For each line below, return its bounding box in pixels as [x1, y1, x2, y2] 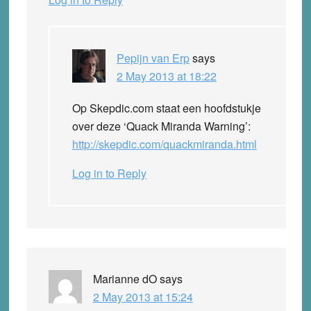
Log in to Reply [72, 165, 146, 181]
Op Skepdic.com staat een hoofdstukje [72, 99, 261, 116]
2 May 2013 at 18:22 [116, 67, 217, 84]
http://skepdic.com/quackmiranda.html [72, 135, 257, 152]
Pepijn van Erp [116, 49, 190, 66]
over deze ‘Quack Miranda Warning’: [72, 117, 251, 134]
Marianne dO [92, 270, 157, 287]
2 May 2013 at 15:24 [92, 288, 193, 305]
